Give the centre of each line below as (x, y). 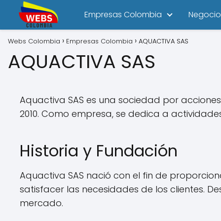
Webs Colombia (34, 41)
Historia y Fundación (99, 151)
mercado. (41, 203)
